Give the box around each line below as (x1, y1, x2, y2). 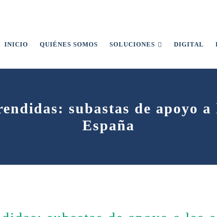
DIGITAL (174, 41, 204, 48)
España (82, 117, 135, 133)
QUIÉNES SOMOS (39, 41, 98, 48)
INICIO (4, 41, 28, 48)
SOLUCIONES (109, 41, 155, 48)
